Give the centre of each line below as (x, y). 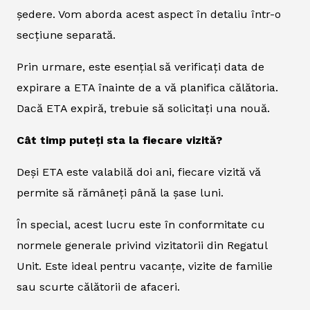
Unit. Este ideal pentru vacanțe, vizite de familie (145, 266)
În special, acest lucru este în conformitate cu (141, 224)
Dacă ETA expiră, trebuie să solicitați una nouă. (143, 108)
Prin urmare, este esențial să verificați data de (140, 66)
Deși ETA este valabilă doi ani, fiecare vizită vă (139, 172)
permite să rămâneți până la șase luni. (120, 192)
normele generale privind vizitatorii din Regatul (142, 245)
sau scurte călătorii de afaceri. (98, 286)
